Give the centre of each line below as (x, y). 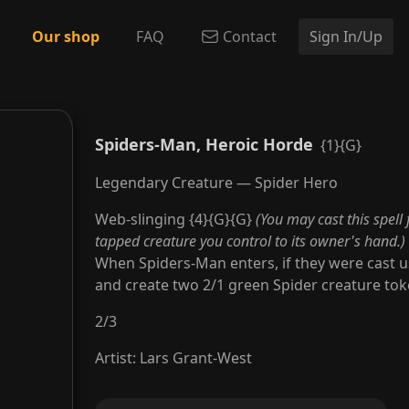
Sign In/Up (346, 37)
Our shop (66, 37)
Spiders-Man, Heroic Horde (204, 144)
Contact (250, 37)
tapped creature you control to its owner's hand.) (250, 241)
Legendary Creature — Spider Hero (216, 183)
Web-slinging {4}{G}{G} (175, 219)
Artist (114, 358)
